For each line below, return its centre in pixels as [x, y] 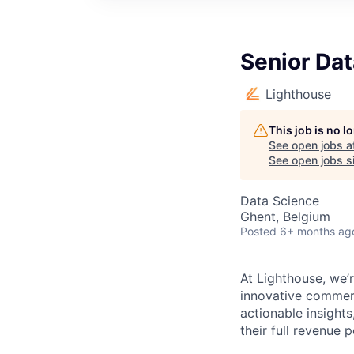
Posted [258, 231]
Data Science [280, 200]
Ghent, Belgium [285, 216]
